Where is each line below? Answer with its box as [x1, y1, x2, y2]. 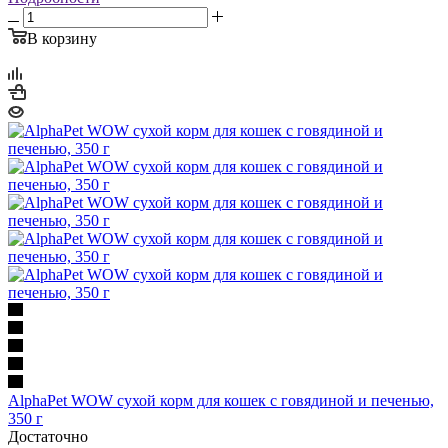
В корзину [27, 29, 97, 47]
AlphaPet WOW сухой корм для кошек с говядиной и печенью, [8, 391, 434, 409]
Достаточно [8, 427, 88, 445]
